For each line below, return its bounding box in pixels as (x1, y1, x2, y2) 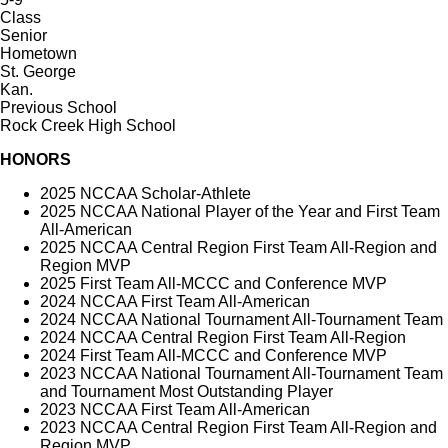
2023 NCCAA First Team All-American (40, 401, 310, 419)
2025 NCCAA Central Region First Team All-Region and (40, 239, 437, 257)
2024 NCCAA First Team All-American (40, 293, 310, 311)
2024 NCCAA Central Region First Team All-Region (40, 329, 406, 347)
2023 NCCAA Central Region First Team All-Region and (40, 419, 437, 437)
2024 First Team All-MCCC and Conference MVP (40, 347, 387, 365)
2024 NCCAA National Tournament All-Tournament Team (40, 311, 443, 329)
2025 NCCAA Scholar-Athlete (40, 185, 251, 203)
